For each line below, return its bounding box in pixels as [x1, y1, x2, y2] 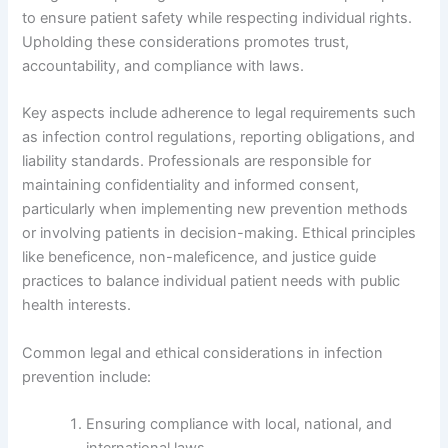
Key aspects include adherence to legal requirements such [22, 104, 417, 123]
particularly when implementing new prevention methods [22, 200, 409, 219]
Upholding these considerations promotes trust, [22, 32, 350, 51]
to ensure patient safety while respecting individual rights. [22, 8, 413, 27]
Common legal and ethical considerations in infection [22, 343, 384, 362]
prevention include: [22, 367, 152, 386]
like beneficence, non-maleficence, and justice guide [22, 248, 377, 267]
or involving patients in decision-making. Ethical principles [22, 224, 417, 243]
